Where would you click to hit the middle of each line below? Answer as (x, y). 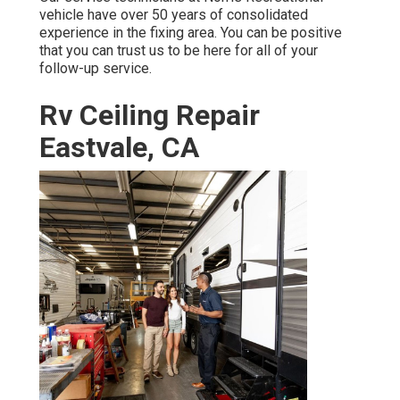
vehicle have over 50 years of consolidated (174, 15)
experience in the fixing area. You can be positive (191, 33)
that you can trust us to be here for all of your (179, 51)
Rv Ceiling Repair (150, 116)
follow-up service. (96, 69)
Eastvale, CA (119, 148)
